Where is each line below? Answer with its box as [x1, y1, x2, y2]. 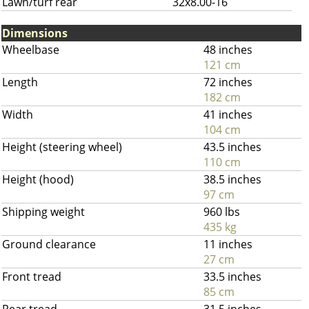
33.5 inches [203, 269, 261, 284]
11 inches [203, 237, 252, 252]
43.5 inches [203, 139, 261, 154]
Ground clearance [2, 237, 96, 252]
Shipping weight [2, 204, 85, 219]
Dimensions [2, 26, 68, 41]
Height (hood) [2, 172, 74, 187]
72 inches [203, 74, 252, 90]
